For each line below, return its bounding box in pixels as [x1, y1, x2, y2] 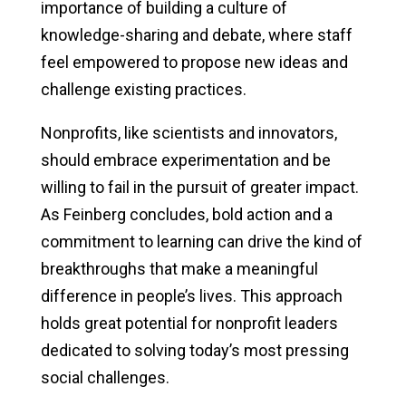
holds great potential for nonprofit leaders [40, 313, 338, 333]
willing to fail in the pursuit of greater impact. [40, 177, 359, 197]
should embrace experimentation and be [40, 150, 331, 169]
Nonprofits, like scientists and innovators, [40, 122, 337, 142]
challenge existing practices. [40, 79, 246, 99]
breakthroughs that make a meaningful [40, 258, 318, 278]
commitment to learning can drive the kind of [40, 231, 362, 251]
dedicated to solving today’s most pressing [40, 340, 349, 360]
